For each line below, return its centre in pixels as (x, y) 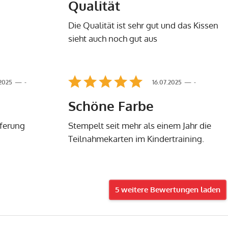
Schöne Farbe (111, 105)
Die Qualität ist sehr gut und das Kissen (143, 25)
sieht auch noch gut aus (112, 38)
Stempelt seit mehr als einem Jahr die (139, 125)
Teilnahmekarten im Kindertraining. (136, 138)
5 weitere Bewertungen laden (167, 189)
